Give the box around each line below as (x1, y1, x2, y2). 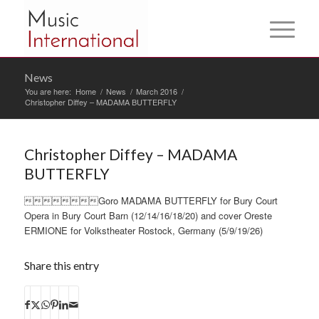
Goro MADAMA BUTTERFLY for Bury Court (23, 194, 278, 207)
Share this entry (23, 258, 99, 272)
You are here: (24, 85, 71, 97)
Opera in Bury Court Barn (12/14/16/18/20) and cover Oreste (23, 209, 272, 222)
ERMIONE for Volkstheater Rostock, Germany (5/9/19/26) (23, 224, 263, 237)
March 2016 (135, 85, 177, 97)
